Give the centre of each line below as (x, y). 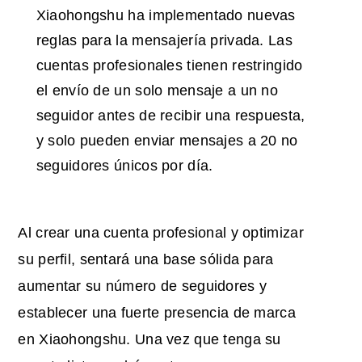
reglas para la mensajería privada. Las (164, 41)
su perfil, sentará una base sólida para (146, 260)
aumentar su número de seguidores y (143, 286)
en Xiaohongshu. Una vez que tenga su (149, 340)
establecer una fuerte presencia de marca (157, 313)
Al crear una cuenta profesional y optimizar (161, 233)
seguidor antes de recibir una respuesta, (170, 116)
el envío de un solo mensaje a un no (157, 91)
